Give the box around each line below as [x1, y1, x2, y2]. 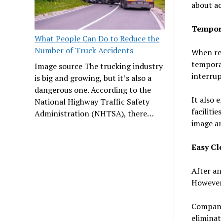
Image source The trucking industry [35, 60, 163, 72]
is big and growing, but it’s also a [35, 72, 152, 83]
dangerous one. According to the [35, 84, 151, 95]
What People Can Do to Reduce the [35, 33, 160, 44]
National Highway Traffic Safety [35, 96, 150, 107]
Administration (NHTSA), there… [35, 108, 154, 119]
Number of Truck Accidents [35, 44, 134, 56]
